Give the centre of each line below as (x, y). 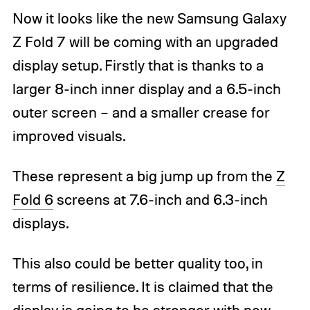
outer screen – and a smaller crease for (141, 112)
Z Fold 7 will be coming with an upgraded (145, 42)
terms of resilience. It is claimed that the (143, 287)
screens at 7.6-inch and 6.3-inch (160, 200)
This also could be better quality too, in (137, 263)
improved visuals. (69, 136)
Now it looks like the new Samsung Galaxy (149, 18)
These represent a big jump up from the (144, 176)
